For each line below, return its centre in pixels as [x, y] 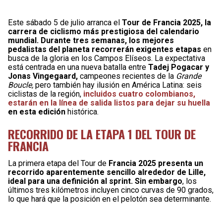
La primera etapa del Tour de [58, 164]
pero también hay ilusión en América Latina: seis [117, 85]
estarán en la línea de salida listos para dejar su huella [109, 103]
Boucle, [21, 85]
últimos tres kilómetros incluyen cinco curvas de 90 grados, [111, 190]
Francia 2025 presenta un [156, 164]
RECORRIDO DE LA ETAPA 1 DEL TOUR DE [102, 134]
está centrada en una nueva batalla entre [78, 67]
